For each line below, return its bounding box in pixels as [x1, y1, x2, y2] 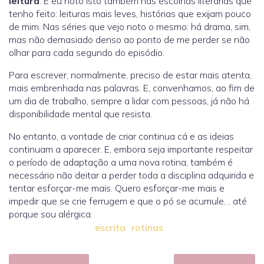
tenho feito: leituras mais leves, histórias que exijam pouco [9, 8, 251, 20]
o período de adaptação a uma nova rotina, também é [9, 156, 233, 169]
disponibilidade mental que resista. [9, 108, 152, 120]
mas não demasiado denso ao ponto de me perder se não [9, 34, 250, 46]
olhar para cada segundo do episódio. [9, 47, 164, 59]
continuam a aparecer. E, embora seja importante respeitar [9, 143, 253, 156]
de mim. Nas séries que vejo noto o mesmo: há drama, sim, [9, 21, 250, 33]
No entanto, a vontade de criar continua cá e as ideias [9, 130, 234, 143]
